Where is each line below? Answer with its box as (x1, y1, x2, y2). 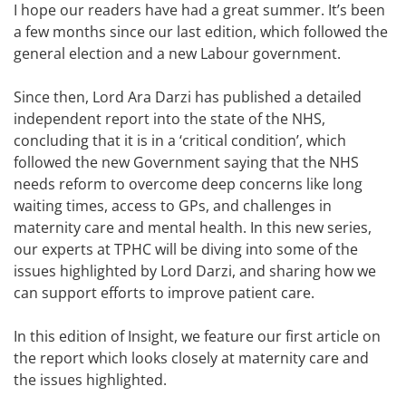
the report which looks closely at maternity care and (14, 347, 369, 368)
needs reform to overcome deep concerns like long (14, 173, 362, 194)
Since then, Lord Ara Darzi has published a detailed (14, 86, 362, 107)
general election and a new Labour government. (14, 43, 341, 63)
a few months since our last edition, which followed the (14, 21, 388, 42)
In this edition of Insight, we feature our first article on (14, 325, 381, 346)
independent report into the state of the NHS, (14, 108, 325, 129)
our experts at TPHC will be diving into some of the (14, 238, 358, 259)
